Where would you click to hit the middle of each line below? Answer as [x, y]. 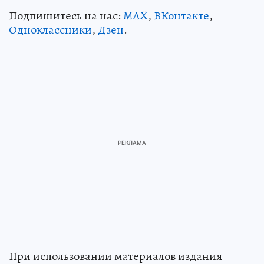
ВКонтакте [181, 15]
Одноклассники [50, 29]
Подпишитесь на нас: [66, 15]
